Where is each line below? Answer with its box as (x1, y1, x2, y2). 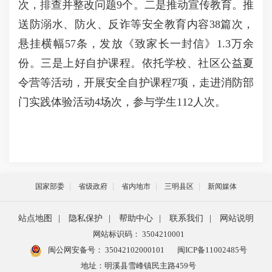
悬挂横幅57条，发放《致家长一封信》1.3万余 (18, 38, 254, 50)
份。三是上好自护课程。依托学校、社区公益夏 (18, 57, 254, 69)
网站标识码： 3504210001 (92, 229, 185, 239)
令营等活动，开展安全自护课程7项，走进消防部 (18, 76, 254, 89)
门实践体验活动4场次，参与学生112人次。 (18, 96, 229, 108)
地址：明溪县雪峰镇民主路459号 (81, 261, 196, 270)
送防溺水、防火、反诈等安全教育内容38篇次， (18, 18, 254, 30)
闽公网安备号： (46, 245, 103, 254)
